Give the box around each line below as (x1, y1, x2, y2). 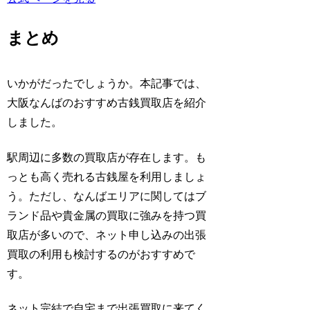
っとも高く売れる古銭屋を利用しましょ (7, 170, 207, 183)
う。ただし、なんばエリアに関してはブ (7, 190, 207, 202)
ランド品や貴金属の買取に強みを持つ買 (7, 209, 207, 221)
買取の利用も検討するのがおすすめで (7, 248, 196, 260)
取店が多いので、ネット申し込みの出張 (7, 228, 207, 241)
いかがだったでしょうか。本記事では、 (7, 77, 207, 90)
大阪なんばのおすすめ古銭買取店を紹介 (7, 97, 207, 109)
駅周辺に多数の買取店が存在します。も (7, 151, 207, 163)
